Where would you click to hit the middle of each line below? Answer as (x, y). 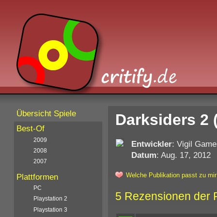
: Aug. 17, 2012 (183, 155)
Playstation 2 (51, 199)
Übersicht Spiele (46, 113)
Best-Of (31, 129)
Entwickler (151, 144)
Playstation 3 (51, 209)
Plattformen (38, 177)
